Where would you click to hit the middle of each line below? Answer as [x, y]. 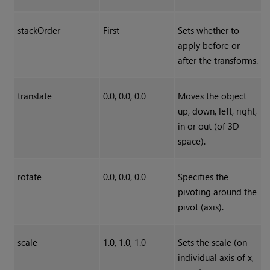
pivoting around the [217, 192]
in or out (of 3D [208, 126]
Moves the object [212, 96]
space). [191, 141]
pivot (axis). [200, 207]
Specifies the [203, 177]
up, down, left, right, [217, 111]
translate [34, 96]
